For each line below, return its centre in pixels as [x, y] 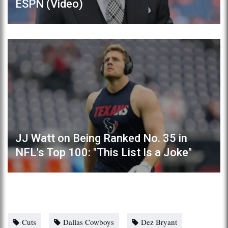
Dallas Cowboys [89, 222]
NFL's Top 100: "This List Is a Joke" [104, 152]
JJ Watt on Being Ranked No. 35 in [101, 138]
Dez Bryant [159, 222]
